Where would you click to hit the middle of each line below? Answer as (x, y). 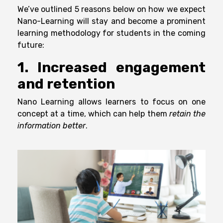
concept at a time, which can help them (92, 114)
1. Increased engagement (111, 68)
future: (31, 45)
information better (52, 126)
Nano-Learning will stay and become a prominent (111, 21)
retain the (186, 114)
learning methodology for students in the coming (111, 33)
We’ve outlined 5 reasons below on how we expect (111, 9)
